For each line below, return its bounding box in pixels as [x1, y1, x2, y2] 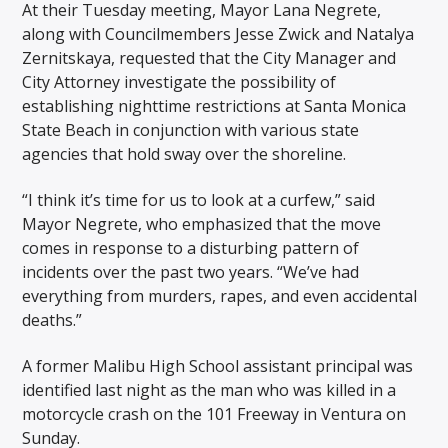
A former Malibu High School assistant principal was [22, 355, 414, 378]
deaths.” [22, 309, 83, 332]
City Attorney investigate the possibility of [22, 70, 337, 93]
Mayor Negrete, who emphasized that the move [22, 213, 382, 236]
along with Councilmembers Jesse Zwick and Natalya [22, 22, 415, 45]
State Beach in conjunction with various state [22, 118, 360, 141]
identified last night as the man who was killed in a [22, 379, 397, 402]
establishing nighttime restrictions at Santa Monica [22, 94, 407, 117]
